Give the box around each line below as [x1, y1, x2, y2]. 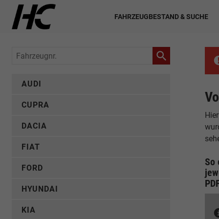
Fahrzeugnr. [12, 49, 54, 58]
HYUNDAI [22, 184, 58, 194]
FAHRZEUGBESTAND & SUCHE [114, 12, 208, 21]
